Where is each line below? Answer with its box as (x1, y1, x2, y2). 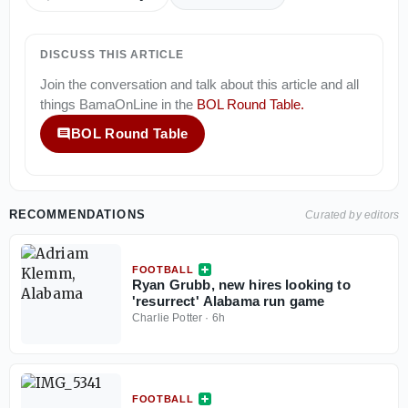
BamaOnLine (79, 96, 158, 112)
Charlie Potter (132, 311, 203, 324)
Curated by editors (305, 208, 399, 221)
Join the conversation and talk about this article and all (40, 76, 359, 92)
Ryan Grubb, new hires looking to (132, 276, 351, 292)
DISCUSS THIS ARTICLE (40, 47, 185, 61)
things (40, 96, 79, 112)
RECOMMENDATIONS (9, 207, 146, 221)
